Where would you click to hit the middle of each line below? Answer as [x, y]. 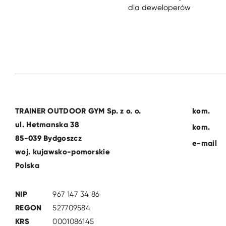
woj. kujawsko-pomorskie [63, 152]
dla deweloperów [159, 7]
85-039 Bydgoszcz [48, 138]
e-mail [205, 143]
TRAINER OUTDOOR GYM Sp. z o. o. [78, 111]
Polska [27, 165]
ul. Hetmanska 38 [47, 124]
